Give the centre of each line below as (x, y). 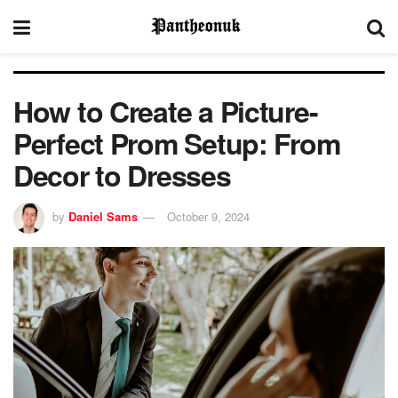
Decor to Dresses (122, 175)
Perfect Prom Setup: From (177, 143)
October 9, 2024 (208, 216)
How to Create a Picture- (166, 111)
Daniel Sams (103, 216)
